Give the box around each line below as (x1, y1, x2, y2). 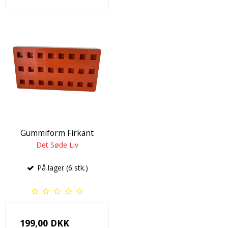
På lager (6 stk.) (35, 162, 88, 173)
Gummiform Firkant (20, 127, 94, 138)
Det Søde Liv (36, 139, 78, 150)
